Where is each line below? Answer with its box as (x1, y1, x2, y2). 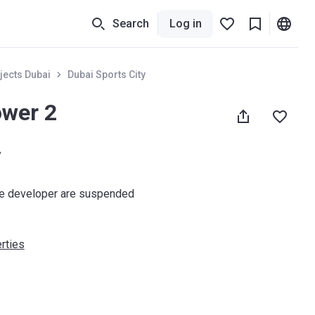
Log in (169, 16, 202, 30)
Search (112, 16, 149, 30)
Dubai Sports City (67, 69, 146, 80)
